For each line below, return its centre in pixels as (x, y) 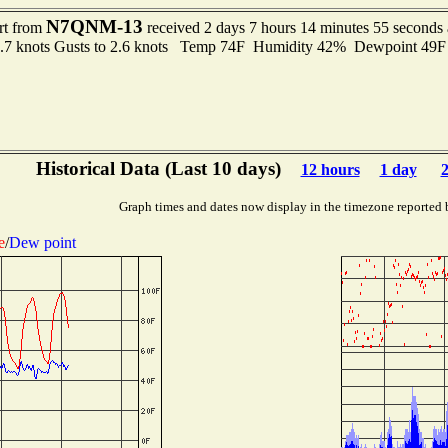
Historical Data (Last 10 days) (158, 168)
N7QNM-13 (94, 26)
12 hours (330, 169)
